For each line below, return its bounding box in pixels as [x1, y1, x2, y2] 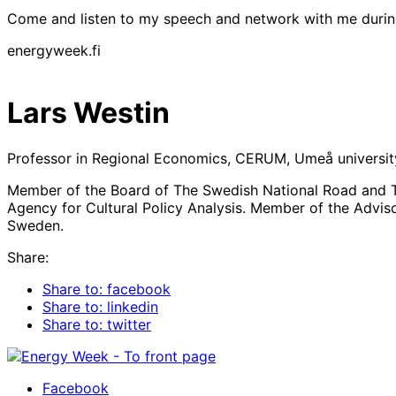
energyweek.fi [7, 41, 101, 59]
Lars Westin [7, 95, 170, 131]
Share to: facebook [42, 279, 171, 298]
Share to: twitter [42, 315, 151, 333]
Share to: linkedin [42, 297, 158, 316]
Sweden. [7, 216, 64, 234]
